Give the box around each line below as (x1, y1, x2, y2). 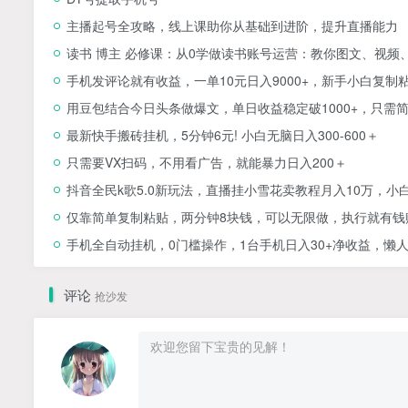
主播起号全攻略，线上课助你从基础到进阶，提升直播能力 (66, 15, 398, 35)
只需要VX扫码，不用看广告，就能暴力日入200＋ (66, 152, 347, 171)
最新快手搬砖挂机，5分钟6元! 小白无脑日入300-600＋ (66, 125, 379, 144)
